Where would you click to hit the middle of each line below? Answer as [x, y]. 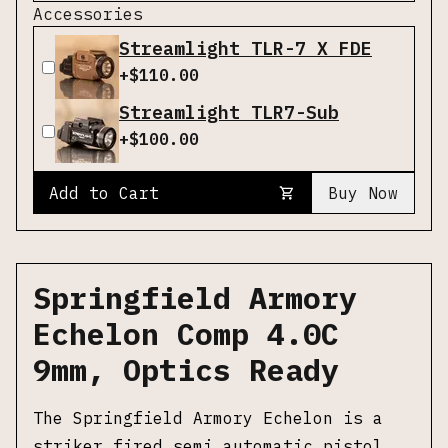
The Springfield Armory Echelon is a [208, 418]
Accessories [88, 14]
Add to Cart [104, 193]
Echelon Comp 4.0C [186, 333]
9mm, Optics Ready [186, 369]
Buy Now [363, 193]
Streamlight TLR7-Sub [229, 112]
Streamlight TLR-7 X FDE [245, 48]
